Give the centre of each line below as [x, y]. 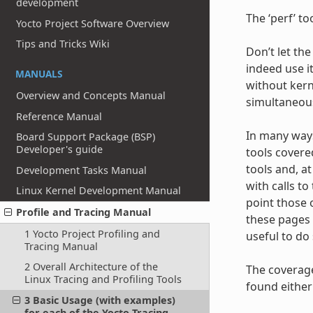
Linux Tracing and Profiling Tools [103, 279]
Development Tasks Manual [82, 170]
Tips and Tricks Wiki [63, 44]
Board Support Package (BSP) [86, 137]
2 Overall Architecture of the [91, 267]
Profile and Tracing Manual [84, 212]
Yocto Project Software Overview [93, 23]
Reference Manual [59, 116]
